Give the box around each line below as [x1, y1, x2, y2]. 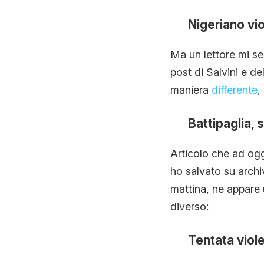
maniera [170, 83, 212, 96]
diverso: [170, 200, 209, 213]
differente [211, 83, 258, 96]
